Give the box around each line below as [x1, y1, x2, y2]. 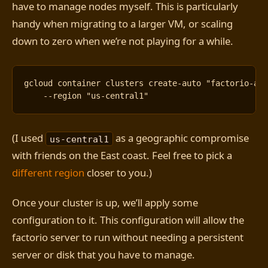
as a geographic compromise [112, 131, 249, 145]
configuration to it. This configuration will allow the [12, 213, 244, 227]
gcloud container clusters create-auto [24, 78, 206, 88]
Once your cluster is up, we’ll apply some [12, 196, 198, 210]
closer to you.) [84, 166, 152, 180]
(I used [12, 131, 45, 145]
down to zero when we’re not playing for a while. [12, 34, 233, 48]
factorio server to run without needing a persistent [12, 230, 243, 245]
